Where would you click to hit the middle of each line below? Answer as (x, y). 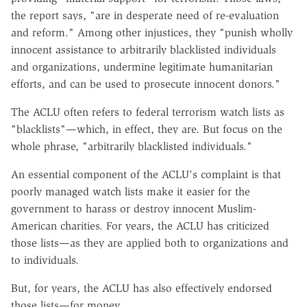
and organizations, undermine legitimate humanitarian (142, 66)
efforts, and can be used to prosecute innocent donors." (146, 84)
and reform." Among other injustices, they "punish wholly (152, 32)
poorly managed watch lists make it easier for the (131, 191)
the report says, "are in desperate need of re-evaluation (145, 15)
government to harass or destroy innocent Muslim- (134, 208)
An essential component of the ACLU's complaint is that (146, 174)
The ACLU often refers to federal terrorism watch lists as (148, 112)
